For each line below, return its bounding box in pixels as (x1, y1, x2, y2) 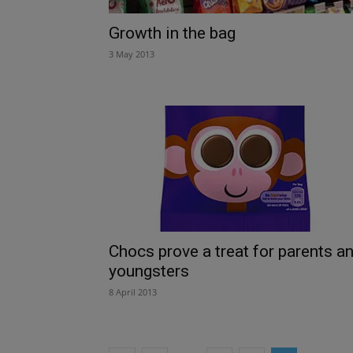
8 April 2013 (109, 285, 157, 298)
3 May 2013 (109, 47, 154, 60)
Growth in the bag (109, 23, 236, 43)
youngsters (109, 261, 189, 281)
